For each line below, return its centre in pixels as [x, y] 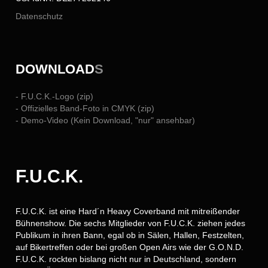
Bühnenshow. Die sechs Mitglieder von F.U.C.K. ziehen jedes [131, 223]
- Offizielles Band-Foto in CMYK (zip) [85, 109]
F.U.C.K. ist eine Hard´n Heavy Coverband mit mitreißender [128, 211]
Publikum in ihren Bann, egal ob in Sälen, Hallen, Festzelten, [130, 235]
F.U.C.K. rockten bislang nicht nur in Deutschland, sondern [126, 259]
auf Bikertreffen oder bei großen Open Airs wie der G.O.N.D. [130, 247]
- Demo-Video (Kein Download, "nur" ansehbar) [106, 121]
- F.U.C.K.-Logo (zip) [55, 97]
